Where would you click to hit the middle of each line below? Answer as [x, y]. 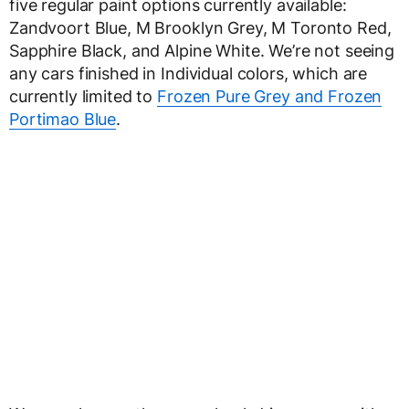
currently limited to [84, 97]
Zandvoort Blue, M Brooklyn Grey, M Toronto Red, [200, 28]
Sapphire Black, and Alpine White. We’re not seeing [202, 51]
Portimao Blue [63, 120]
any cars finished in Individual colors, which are [189, 74]
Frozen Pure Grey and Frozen [270, 97]
